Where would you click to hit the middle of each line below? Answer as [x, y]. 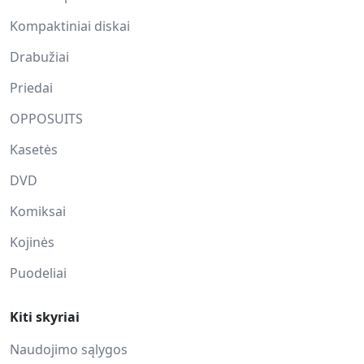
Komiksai [38, 211]
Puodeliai [38, 273]
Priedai [31, 88]
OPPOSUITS [46, 119]
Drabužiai [39, 57]
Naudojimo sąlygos [69, 349]
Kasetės [34, 149]
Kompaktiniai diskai [70, 26]
